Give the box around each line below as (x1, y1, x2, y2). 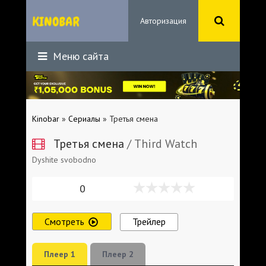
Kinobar (32, 113, 59, 124)
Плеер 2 (102, 248, 134, 259)
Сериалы (68, 113, 100, 124)
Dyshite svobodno (32, 154, 96, 165)
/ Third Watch (124, 135, 197, 151)
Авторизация (140, 15, 186, 26)
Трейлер (132, 215, 166, 227)
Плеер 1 (44, 248, 75, 259)
